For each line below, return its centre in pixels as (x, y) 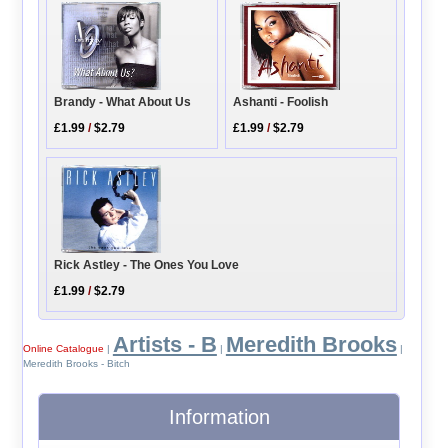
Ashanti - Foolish (281, 101)
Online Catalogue (63, 349)
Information (219, 417)
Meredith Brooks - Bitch (76, 364)
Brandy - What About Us (123, 102)
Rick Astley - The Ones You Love (147, 264)
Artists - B (164, 345)
